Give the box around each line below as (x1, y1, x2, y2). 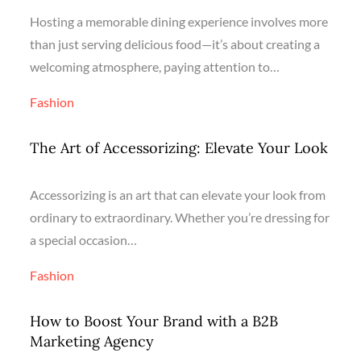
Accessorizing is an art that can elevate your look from (30, 186, 326, 202)
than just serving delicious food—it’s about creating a (30, 35, 321, 52)
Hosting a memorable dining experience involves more (30, 13, 329, 29)
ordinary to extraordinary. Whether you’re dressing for (30, 209, 330, 225)
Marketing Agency (30, 331, 155, 351)
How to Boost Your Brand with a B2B (30, 311, 279, 330)
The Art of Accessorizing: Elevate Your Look (30, 138, 329, 157)
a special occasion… (30, 231, 138, 247)
